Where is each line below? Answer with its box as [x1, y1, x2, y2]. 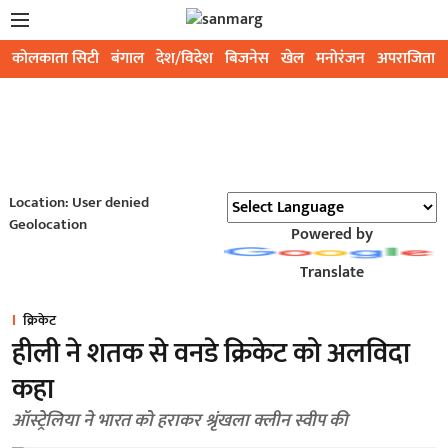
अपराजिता [377, 45, 435, 72]
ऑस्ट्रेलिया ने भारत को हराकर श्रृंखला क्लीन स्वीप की [12, 406, 347, 436]
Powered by [290, 221, 373, 248]
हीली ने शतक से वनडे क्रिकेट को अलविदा [12, 330, 410, 377]
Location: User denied [8, 190, 149, 215]
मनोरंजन [316, 45, 365, 72]
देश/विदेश [156, 45, 213, 72]
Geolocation [8, 212, 87, 237]
